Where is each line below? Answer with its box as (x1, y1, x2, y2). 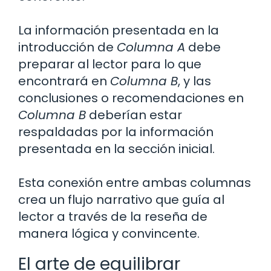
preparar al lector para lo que (18, 55, 201, 73)
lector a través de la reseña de (18, 207, 207, 225)
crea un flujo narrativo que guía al (18, 191, 224, 208)
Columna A (117, 38, 185, 56)
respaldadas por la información (18, 123, 214, 140)
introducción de (18, 38, 117, 56)
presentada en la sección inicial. (18, 140, 215, 157)
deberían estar (86, 106, 182, 123)
